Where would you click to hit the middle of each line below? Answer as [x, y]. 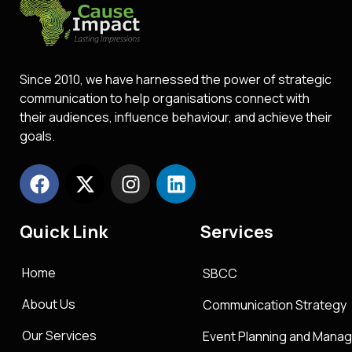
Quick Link [64, 232]
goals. [37, 136]
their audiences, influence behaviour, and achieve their [176, 117]
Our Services [59, 336]
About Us [49, 304]
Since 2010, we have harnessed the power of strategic [176, 80]
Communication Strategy [274, 305]
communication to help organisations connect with [165, 99]
